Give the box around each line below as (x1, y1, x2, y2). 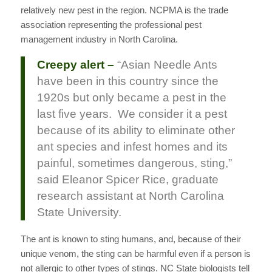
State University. (36, 206, 121, 219)
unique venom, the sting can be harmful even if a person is (20, 248, 251, 259)
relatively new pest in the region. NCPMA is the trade (20, 5, 228, 16)
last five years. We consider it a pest (36, 107, 227, 121)
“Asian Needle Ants (114, 58, 217, 72)
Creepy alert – (36, 58, 114, 72)
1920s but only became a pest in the (36, 91, 226, 104)
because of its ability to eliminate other (36, 124, 235, 137)
